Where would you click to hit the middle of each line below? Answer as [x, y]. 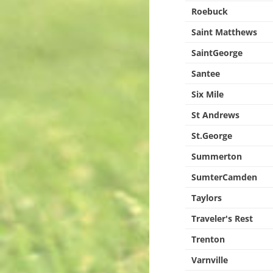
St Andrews [216, 115]
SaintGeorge [217, 53]
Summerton [217, 156]
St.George [212, 136]
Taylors [207, 198]
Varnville [210, 260]
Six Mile [208, 94]
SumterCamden [225, 177]
